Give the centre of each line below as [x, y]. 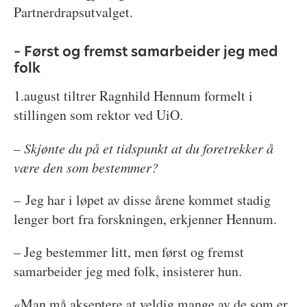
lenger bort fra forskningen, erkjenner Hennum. [145, 219]
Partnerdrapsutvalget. [73, 12]
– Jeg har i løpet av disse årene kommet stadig [142, 199]
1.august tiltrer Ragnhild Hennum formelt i [133, 95]
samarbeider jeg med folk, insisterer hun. [127, 271]
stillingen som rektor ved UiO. [98, 114]
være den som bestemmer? [86, 167]
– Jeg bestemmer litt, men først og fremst [128, 251]
